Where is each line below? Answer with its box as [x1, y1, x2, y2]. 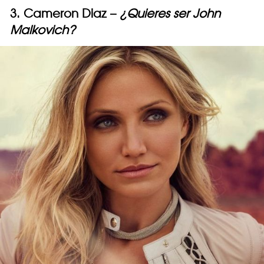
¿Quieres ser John [120, 6, 220, 21]
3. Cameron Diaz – [10, 6, 120, 21]
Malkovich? [10, 22, 75, 38]
